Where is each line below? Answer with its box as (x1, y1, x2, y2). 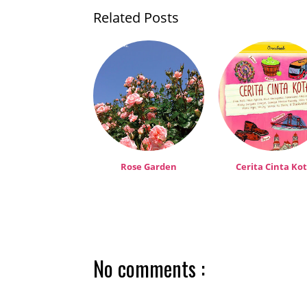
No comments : (93, 253, 205, 284)
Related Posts (93, 8, 179, 27)
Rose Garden (120, 160, 177, 173)
